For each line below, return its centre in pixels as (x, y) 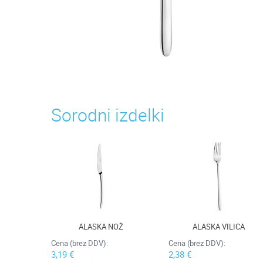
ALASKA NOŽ (101, 227)
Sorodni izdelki (108, 115)
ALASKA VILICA (218, 227)
